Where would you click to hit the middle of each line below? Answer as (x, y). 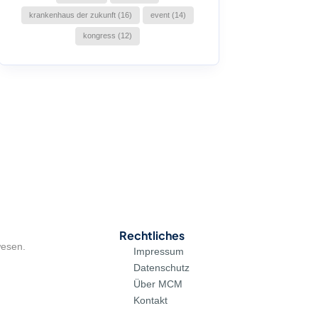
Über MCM (158, 284)
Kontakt (150, 300)
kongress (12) (107, 36)
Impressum (159, 251)
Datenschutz (161, 267)
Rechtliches (152, 235)
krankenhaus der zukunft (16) (80, 15)
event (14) (168, 15)
